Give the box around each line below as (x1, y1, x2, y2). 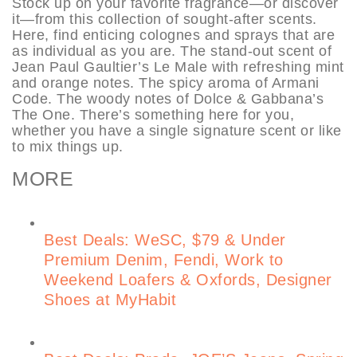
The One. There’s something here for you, (12, 106, 294, 123)
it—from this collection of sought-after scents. (12, 10, 317, 27)
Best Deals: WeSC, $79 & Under (44, 230, 286, 249)
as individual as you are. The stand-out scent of (12, 42, 331, 59)
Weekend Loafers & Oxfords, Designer (44, 270, 332, 288)
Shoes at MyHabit (44, 290, 176, 308)
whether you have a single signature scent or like (12, 122, 342, 139)
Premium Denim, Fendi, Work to (44, 250, 284, 269)
